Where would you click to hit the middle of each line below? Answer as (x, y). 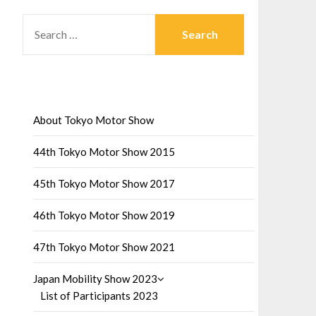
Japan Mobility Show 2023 (95, 279)
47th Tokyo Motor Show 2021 (104, 247)
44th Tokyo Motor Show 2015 (104, 152)
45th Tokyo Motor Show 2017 (104, 184)
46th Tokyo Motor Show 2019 (104, 215)
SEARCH (42, 22)
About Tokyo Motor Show (93, 120)
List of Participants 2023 (99, 296)
